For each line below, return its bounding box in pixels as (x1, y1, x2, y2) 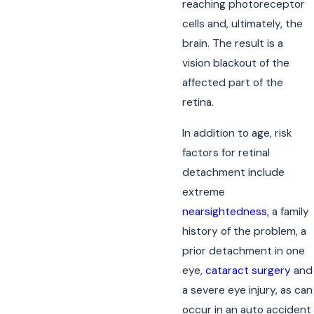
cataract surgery (205, 264, 292, 278)
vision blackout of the (182, 56, 290, 71)
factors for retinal (182, 146, 271, 161)
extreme (182, 185, 226, 200)
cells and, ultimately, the (182, 17, 303, 32)
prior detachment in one (182, 244, 306, 259)
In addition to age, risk (182, 126, 293, 141)
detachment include (182, 165, 285, 180)
